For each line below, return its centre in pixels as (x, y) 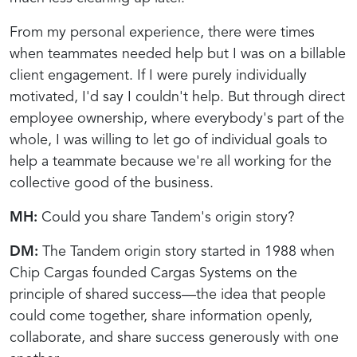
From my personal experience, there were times (162, 32)
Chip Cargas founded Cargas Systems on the (153, 273)
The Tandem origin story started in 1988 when (186, 251)
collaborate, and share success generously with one (174, 337)
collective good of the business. (112, 183)
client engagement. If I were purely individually (158, 75)
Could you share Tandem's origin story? (166, 217)
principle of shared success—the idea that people (168, 294)
